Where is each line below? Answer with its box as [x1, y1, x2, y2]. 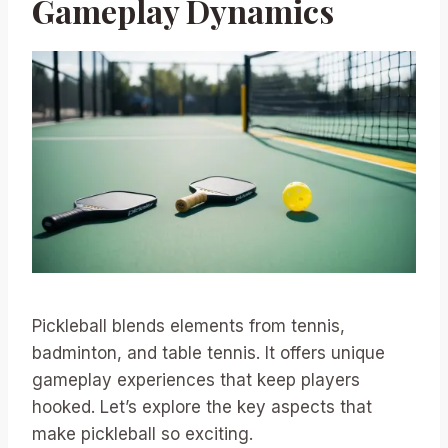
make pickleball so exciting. [32, 423, 253, 444]
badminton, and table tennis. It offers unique [32, 342, 385, 363]
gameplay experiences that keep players [32, 369, 360, 390]
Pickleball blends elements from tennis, [32, 315, 345, 336]
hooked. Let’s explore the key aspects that [32, 396, 372, 417]
